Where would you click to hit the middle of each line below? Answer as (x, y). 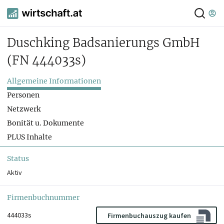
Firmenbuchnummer (43, 198)
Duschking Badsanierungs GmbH (103, 43)
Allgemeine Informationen (54, 81)
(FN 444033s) (46, 60)
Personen (23, 95)
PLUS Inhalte (29, 137)
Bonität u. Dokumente (45, 123)
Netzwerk (24, 109)
